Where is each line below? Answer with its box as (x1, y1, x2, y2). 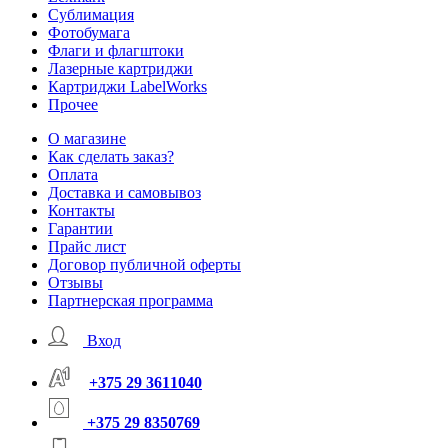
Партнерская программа (48, 292, 213, 310)
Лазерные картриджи (48, 60, 193, 78)
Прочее (48, 96, 98, 114)
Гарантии (48, 220, 113, 238)
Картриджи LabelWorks (48, 78, 207, 96)
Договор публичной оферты (48, 256, 241, 274)
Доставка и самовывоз (48, 184, 201, 202)
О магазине (48, 130, 126, 148)
